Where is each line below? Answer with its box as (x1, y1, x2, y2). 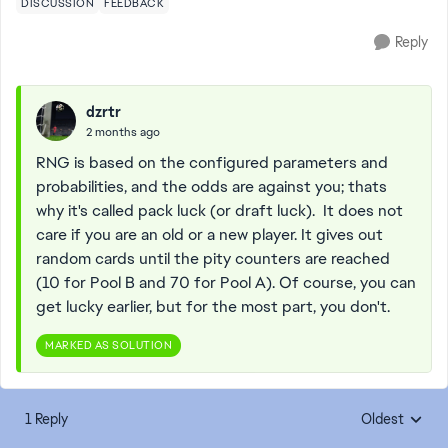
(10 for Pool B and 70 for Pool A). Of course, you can (36, 272, 416, 293)
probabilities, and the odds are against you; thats (36, 176, 387, 197)
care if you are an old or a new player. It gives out (36, 224, 383, 245)
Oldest (361, 410, 404, 428)
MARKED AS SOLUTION (45, 338, 172, 352)
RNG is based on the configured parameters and (36, 152, 388, 173)
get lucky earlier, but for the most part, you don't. (36, 296, 390, 317)
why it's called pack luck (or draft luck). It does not (36, 200, 403, 221)
